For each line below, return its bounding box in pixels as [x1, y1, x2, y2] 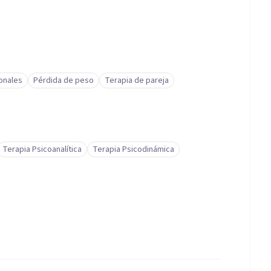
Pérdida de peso [33, 74, 94, 87]
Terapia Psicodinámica [93, 143, 174, 155]
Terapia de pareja [105, 74, 169, 87]
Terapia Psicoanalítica [2, 143, 82, 155]
